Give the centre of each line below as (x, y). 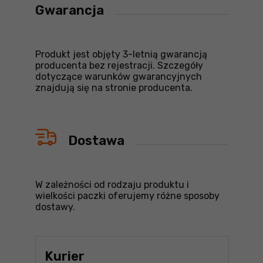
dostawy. (55, 207)
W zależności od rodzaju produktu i (112, 185)
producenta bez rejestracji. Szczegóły (119, 65)
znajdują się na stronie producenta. (114, 88)
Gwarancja (70, 10)
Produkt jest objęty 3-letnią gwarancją (121, 54)
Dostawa (96, 141)
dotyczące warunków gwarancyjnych (119, 77)
